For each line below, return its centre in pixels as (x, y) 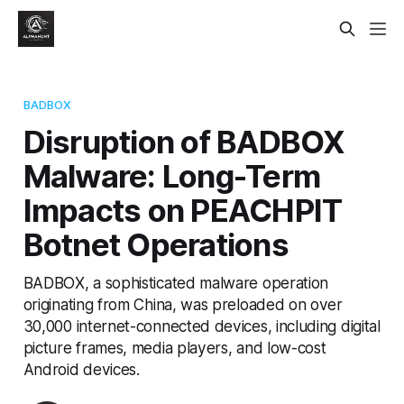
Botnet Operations (156, 244)
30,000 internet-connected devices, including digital (202, 326)
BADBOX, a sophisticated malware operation (176, 282)
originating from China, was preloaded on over (183, 304)
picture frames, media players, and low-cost (174, 347)
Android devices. (81, 369)
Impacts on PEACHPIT (183, 210)
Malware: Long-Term (172, 175)
